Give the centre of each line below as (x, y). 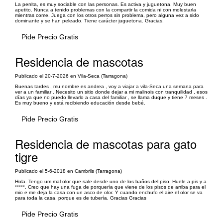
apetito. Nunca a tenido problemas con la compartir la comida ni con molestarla (106, 10)
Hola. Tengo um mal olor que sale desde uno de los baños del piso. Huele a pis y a (111, 181)
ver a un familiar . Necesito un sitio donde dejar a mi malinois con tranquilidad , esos (111, 92)
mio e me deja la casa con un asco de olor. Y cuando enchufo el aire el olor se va (109, 192)
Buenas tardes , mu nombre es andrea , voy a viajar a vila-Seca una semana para (109, 86)
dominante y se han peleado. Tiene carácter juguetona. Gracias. (89, 21)
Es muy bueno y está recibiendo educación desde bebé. (80, 103)
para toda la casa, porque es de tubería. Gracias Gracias (81, 198)
